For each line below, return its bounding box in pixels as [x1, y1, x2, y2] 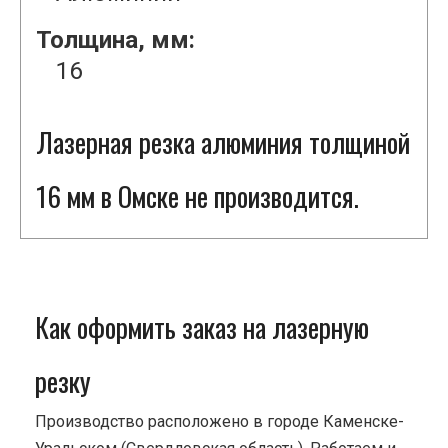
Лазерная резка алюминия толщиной [36, 122, 410, 163]
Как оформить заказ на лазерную [35, 307, 369, 348]
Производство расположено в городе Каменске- [35, 412, 404, 432]
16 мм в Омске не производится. [36, 176, 359, 217]
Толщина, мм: [36, 26, 195, 55]
